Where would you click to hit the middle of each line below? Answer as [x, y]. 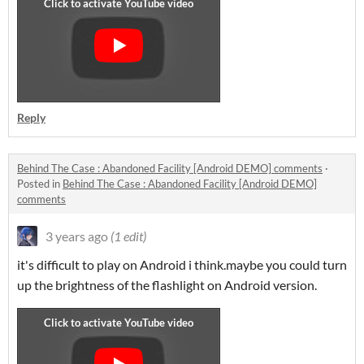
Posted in [40, 184]
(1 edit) [128, 236]
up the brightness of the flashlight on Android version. [167, 285]
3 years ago [77, 236]
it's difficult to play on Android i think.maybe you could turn [182, 264]
